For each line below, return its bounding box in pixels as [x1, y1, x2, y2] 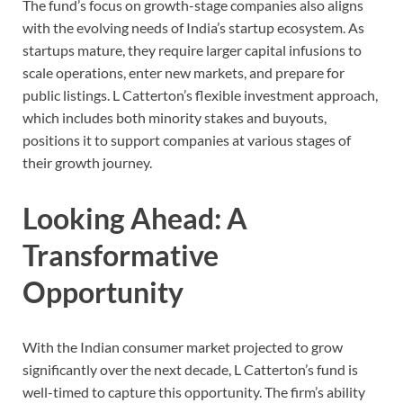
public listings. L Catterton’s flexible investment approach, [22, 85, 378, 103]
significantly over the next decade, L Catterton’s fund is [22, 361, 358, 379]
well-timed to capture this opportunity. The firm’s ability [22, 383, 365, 401]
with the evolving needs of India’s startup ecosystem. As [22, 18, 364, 36]
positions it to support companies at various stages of [22, 130, 351, 148]
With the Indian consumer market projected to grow [22, 338, 343, 356]
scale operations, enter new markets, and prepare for [22, 63, 345, 81]
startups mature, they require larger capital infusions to [22, 40, 362, 58]
